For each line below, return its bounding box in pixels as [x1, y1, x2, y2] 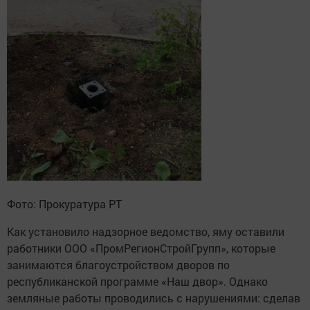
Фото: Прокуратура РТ [7, 196, 122, 211]
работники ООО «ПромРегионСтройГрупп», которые [7, 240, 275, 255]
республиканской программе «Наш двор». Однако [7, 273, 268, 289]
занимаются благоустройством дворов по [7, 257, 230, 272]
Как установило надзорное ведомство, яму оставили [7, 224, 284, 239]
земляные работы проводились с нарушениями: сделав [7, 290, 300, 305]
